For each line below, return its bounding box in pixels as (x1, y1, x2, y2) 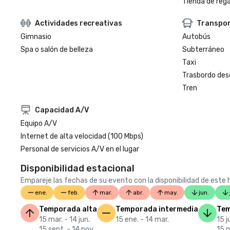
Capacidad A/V (35, 105, 89, 114)
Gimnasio (21, 32, 51, 41)
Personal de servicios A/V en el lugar (21, 145, 139, 154)
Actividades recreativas (35, 18, 122, 28)
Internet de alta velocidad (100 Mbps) (21, 132, 143, 141)
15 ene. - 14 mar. (116, 215, 169, 224)
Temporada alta (39, 205, 97, 214)
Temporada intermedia (116, 205, 198, 214)
